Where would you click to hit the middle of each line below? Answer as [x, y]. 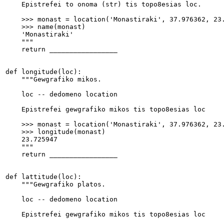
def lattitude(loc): [43, 177]
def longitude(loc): [43, 72]
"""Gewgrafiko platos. [55, 184]
